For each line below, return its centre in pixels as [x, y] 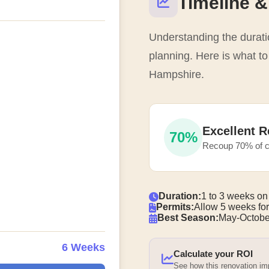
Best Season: [188, 217]
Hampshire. [177, 74]
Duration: [180, 196]
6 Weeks [83, 247]
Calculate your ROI [213, 253]
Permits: [175, 207]
